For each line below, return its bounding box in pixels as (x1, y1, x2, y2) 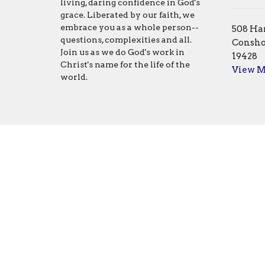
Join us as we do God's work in (60, 47, 185, 57)
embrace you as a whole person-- (60, 22, 199, 33)
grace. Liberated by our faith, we (60, 10, 195, 20)
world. (60, 72, 88, 82)
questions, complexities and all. (60, 35, 192, 45)
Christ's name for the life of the (60, 60, 190, 70)
